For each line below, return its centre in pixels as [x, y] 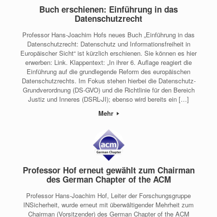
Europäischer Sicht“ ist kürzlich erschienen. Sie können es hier [108, 53]
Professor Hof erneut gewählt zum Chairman [108, 170]
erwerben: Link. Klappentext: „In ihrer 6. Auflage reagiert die [108, 62]
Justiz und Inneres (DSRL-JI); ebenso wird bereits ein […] [108, 99]
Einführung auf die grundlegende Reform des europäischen [108, 71]
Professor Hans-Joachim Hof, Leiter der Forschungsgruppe [108, 195]
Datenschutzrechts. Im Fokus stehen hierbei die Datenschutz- [108, 80]
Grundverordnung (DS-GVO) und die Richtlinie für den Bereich [108, 90]
